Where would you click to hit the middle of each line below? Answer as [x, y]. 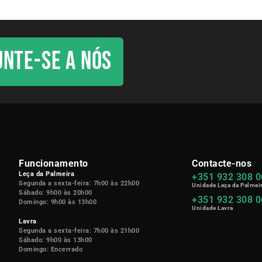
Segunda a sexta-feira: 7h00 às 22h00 [79, 184]
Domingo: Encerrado [51, 249]
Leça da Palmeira [46, 174]
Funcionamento [54, 164]
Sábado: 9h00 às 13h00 [56, 240]
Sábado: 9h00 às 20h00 [56, 193]
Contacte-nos [222, 164]
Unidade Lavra [213, 208]
